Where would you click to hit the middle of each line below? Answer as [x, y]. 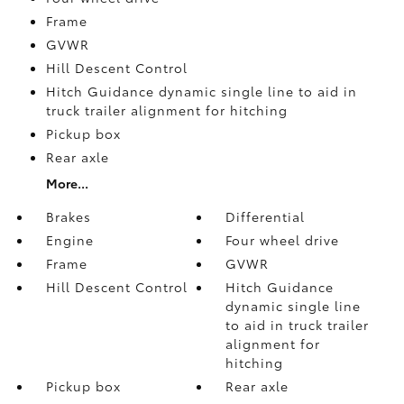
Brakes [68, 216]
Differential [266, 216]
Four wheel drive [283, 239]
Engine [69, 239]
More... [67, 183]
